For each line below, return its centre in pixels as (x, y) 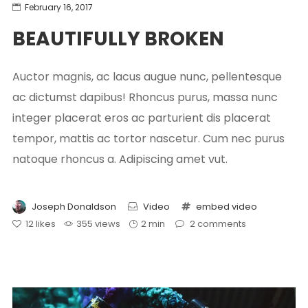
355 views (98, 223)
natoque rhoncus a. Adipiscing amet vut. (120, 159)
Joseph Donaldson (74, 206)
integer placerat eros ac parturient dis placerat (141, 118)
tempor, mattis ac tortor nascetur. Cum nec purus (148, 138)
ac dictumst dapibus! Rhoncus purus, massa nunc (145, 97)
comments (221, 223)
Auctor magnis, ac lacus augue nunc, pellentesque (147, 76)
